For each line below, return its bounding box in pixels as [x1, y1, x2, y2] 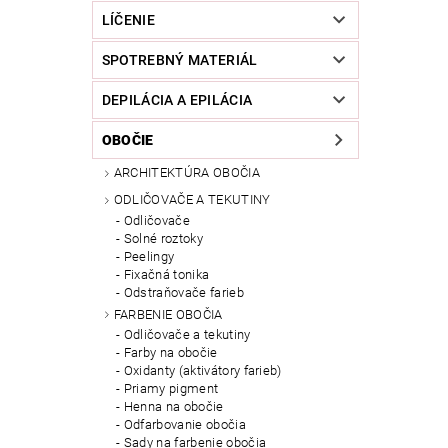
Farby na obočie [123, 345, 218, 361]
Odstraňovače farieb [123, 284, 244, 300]
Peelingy [123, 248, 175, 264]
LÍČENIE [101, 12, 156, 29]
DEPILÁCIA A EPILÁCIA [101, 92, 253, 109]
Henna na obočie [123, 399, 224, 415]
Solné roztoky [123, 230, 203, 246]
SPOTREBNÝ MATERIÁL [101, 52, 258, 69]
